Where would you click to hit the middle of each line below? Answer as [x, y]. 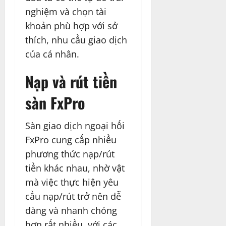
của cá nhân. [52, 54]
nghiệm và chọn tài [66, 12]
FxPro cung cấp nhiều [71, 140]
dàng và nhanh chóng [71, 211]
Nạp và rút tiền [71, 82]
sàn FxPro [55, 103]
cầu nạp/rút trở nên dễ [73, 196]
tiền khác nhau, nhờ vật [75, 168]
